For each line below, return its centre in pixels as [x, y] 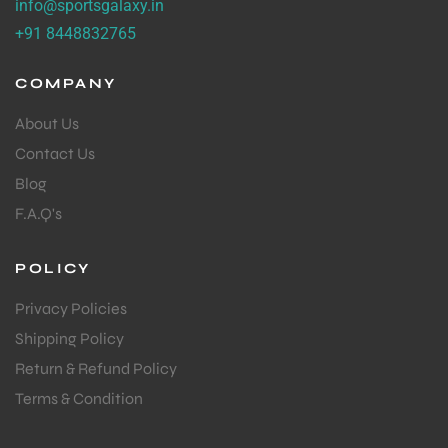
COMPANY [66, 84]
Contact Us [55, 154]
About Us [47, 124]
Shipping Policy [69, 339]
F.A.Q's [38, 214]
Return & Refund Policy [96, 369]
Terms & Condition [79, 399]
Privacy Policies [71, 309]
